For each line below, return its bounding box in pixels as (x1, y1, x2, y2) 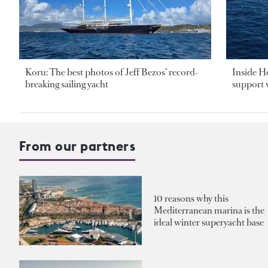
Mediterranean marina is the (154, 204, 264, 217)
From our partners (19, 138, 136, 155)
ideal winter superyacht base (154, 216, 264, 229)
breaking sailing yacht (25, 78, 108, 91)
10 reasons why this (154, 192, 229, 205)
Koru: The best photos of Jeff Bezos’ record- (25, 66, 199, 79)
